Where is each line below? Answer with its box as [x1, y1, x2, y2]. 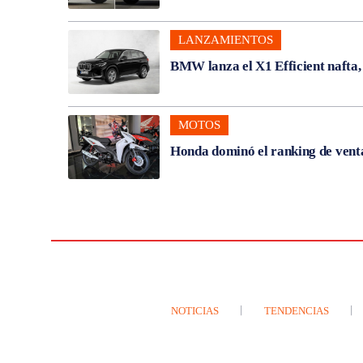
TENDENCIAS [264, 304, 329, 317]
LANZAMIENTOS [177, 32, 273, 46]
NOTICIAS [171, 304, 219, 317]
